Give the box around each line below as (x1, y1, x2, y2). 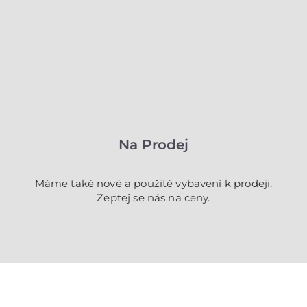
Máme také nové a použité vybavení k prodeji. (34, 177, 273, 190)
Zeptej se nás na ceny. (97, 191, 210, 204)
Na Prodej (119, 136, 188, 153)
